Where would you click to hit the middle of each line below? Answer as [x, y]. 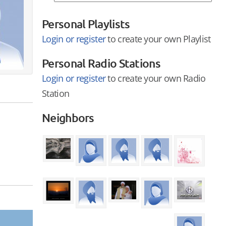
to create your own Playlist [158, 39]
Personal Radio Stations [101, 63]
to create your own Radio [156, 78]
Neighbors [68, 118]
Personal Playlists [86, 24]
